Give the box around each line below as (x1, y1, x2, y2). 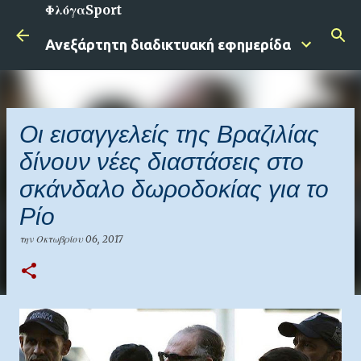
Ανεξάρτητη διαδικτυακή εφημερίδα (45, 36, 291, 52)
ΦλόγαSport (45, 2, 122, 18)
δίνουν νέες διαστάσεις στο (19, 148, 304, 175)
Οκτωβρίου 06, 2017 (36, 233, 122, 245)
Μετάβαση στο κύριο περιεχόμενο (79, 13, 282, 27)
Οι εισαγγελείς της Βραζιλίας (19, 121, 319, 147)
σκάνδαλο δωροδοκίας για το (19, 176, 329, 202)
